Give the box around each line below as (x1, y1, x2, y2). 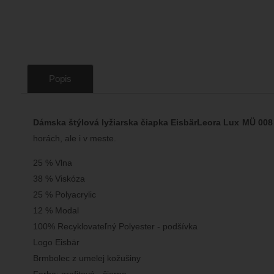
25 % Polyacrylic (32, 189, 96, 199)
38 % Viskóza (32, 173, 85, 183)
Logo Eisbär (32, 237, 80, 247)
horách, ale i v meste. (32, 133, 116, 143)
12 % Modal (32, 205, 79, 215)
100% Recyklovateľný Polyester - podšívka (32, 221, 198, 231)
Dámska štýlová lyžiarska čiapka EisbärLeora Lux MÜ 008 (32, 117, 273, 127)
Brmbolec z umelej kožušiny (32, 253, 141, 263)
